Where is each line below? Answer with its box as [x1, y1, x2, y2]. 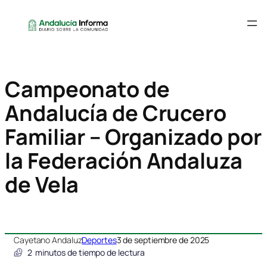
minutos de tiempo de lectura [35, 246, 145, 258]
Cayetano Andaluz [14, 234, 82, 246]
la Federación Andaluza [5, 146, 243, 176]
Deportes [82, 234, 117, 246]
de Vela [5, 170, 79, 200]
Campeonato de [5, 74, 170, 104]
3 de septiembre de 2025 [116, 234, 210, 246]
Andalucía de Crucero [5, 98, 226, 128]
